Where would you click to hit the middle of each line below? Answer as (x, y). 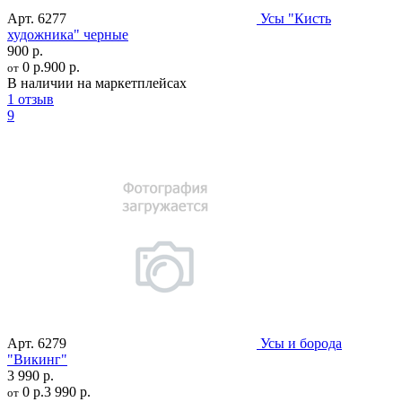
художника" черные (68, 35)
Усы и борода (301, 344)
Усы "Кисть (296, 19)
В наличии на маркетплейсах (97, 83)
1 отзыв (31, 100)
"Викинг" (37, 360)
